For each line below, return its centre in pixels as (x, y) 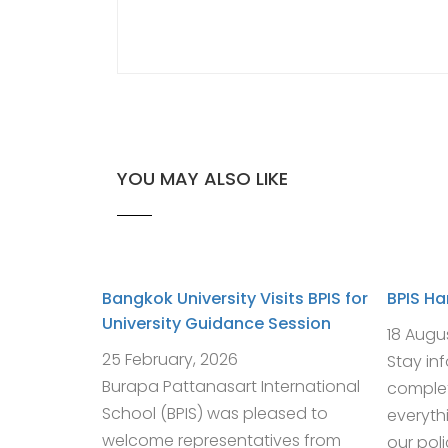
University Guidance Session (216, 323)
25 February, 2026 (170, 359)
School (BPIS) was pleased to (215, 413)
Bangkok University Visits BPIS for (235, 298)
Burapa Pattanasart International (231, 386)
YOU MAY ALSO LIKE (202, 178)
